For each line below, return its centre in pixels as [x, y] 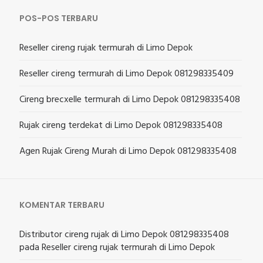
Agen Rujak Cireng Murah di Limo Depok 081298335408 [128, 151]
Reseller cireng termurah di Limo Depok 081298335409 [127, 74]
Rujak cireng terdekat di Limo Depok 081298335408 [121, 125]
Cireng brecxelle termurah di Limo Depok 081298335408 [130, 100]
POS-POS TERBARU [59, 18]
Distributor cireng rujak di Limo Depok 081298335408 [124, 235]
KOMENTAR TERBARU [62, 205]
